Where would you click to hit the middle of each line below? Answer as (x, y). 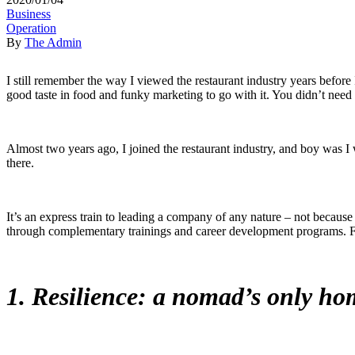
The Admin (53, 42)
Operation (31, 28)
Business (29, 13)
